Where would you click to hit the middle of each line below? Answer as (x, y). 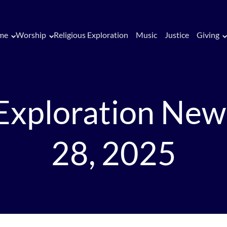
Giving (208, 35)
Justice (177, 35)
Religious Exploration (91, 35)
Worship (31, 35)
